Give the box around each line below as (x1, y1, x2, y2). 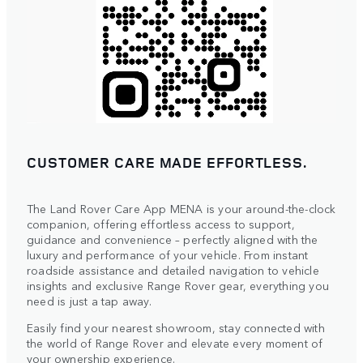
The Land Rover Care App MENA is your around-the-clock (27, 200, 336, 217)
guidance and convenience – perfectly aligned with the (27, 231, 318, 248)
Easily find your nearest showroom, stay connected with (27, 319, 325, 336)
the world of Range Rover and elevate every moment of (27, 335, 323, 352)
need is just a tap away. (27, 293, 152, 310)
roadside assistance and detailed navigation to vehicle (27, 262, 319, 279)
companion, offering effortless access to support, (27, 216, 295, 233)
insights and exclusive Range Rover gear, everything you (27, 277, 330, 294)
